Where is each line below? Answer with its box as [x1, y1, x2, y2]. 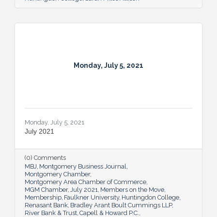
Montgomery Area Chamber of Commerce [25, 178, 146, 186]
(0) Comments [25, 154, 66, 161]
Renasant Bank [25, 201, 68, 209]
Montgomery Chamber [25, 170, 90, 178]
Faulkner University [64, 193, 119, 201]
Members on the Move [100, 186, 164, 193]
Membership [25, 193, 62, 201]
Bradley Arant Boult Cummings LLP [70, 201, 172, 209]
